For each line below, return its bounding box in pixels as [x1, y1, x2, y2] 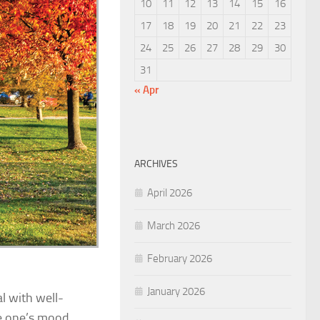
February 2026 [147, 251, 212, 265]
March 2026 [147, 219, 200, 232]
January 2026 [147, 284, 205, 298]
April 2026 [147, 186, 192, 199]
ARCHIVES [134, 157, 178, 170]
